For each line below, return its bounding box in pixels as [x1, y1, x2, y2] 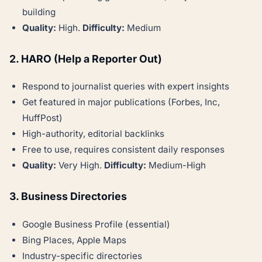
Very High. [56, 160, 105, 171]
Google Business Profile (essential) [22, 219, 171, 230]
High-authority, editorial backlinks [22, 128, 165, 140]
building [22, 6, 56, 18]
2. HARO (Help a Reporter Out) [9, 52, 162, 65]
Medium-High [146, 160, 206, 171]
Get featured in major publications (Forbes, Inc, [22, 96, 220, 108]
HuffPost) [22, 112, 63, 124]
